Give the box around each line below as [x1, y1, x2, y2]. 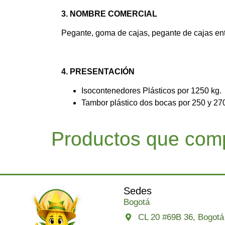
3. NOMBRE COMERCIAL [61, 9, 157, 18]
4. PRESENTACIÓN [61, 67, 135, 76]
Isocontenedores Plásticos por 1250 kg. [81, 86, 221, 95]
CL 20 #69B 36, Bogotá [138, 212, 224, 222]
